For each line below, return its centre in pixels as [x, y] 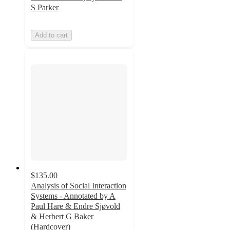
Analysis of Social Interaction [79, 185]
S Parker [45, 7]
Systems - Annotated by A [73, 196]
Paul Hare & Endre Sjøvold [75, 206]
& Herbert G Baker [62, 216]
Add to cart [51, 35]
